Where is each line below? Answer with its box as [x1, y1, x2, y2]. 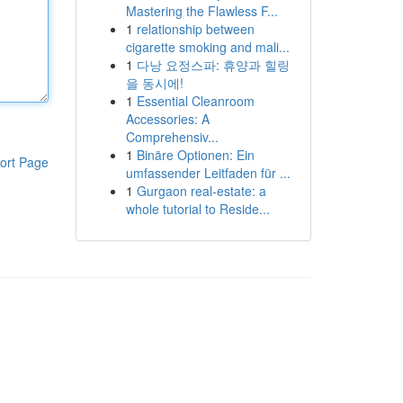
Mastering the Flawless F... [125, 2, 278, 20]
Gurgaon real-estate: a [136, 182, 266, 200]
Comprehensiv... [125, 128, 219, 146]
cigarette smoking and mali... [125, 38, 290, 56]
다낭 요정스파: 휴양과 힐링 [136, 56, 290, 74]
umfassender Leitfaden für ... [125, 164, 291, 182]
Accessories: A [125, 110, 210, 128]
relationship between [136, 20, 255, 38]
